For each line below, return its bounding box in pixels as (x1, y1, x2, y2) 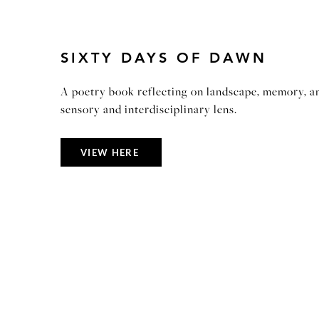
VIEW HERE (80, 147, 139, 158)
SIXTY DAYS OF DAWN (61, 49, 267, 66)
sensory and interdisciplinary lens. (61, 103, 237, 117)
